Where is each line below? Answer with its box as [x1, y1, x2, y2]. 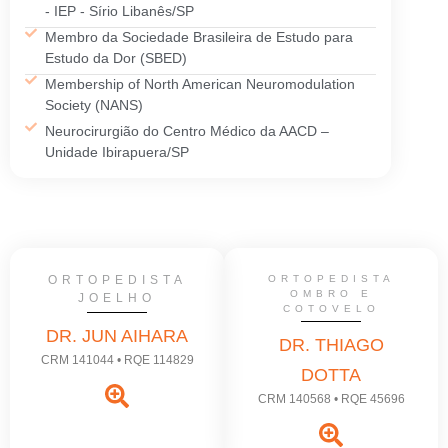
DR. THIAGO [278, 335, 384, 356]
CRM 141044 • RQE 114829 [40, 353, 194, 368]
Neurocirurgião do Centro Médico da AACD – [45, 123, 329, 140]
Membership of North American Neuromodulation [45, 76, 355, 93]
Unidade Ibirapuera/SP [45, 144, 189, 161]
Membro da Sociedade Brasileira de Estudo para [45, 29, 353, 46]
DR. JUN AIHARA [46, 326, 188, 347]
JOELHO [78, 291, 156, 306]
